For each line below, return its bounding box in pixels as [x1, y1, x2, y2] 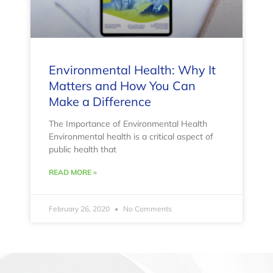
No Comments [121, 204, 172, 214]
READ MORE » [49, 168, 97, 177]
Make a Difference [49, 94, 151, 110]
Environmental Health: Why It [49, 62, 216, 78]
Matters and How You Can [49, 78, 196, 94]
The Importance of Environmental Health [49, 118, 207, 130]
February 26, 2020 [49, 204, 112, 214]
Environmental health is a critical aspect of [49, 131, 213, 143]
